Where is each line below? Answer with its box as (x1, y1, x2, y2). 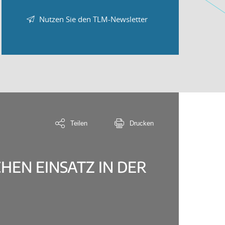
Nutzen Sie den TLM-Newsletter (39, 14, 148, 24)
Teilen (70, 119, 87, 127)
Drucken (130, 119, 154, 127)
